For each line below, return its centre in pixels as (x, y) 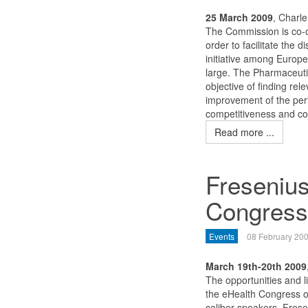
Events (221, 236)
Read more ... (244, 132)
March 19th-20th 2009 (256, 266)
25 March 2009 (239, 17)
